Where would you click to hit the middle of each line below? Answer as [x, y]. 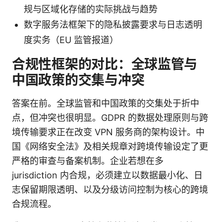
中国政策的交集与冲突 [78, 80]
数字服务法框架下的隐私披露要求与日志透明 [113, 25]
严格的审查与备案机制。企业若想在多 [88, 161]
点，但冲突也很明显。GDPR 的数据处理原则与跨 [110, 118]
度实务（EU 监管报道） [71, 40]
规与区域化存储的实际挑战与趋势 [91, 9]
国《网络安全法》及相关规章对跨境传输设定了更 [110, 147]
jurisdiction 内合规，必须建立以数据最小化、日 [107, 175]
